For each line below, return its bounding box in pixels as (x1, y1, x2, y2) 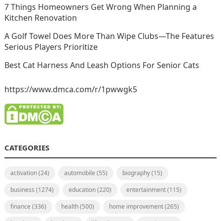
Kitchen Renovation (4, 12, 77, 24)
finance (10, 202, 31, 211)
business (10, 185, 35, 194)
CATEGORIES (4, 143, 49, 153)
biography (122, 169, 150, 178)
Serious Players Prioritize (4, 41, 98, 53)
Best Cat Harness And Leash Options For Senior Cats (4, 60, 199, 71)
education (68, 185, 96, 194)
